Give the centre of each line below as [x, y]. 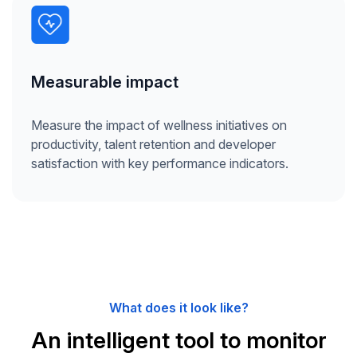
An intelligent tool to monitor [178, 340]
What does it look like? [178, 307]
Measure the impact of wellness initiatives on [159, 125]
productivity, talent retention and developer [153, 144]
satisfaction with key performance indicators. [160, 163]
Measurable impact [105, 82]
